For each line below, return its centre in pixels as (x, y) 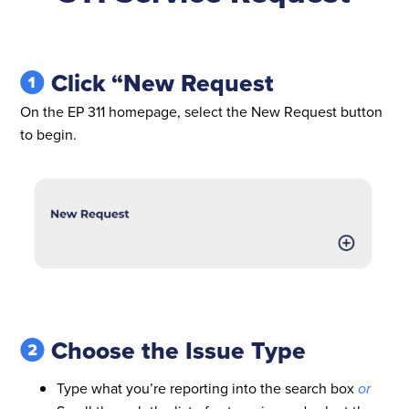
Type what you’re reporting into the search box (208, 388)
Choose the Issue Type (176, 351)
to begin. (49, 134)
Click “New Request (160, 82)
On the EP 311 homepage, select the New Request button (202, 111)
